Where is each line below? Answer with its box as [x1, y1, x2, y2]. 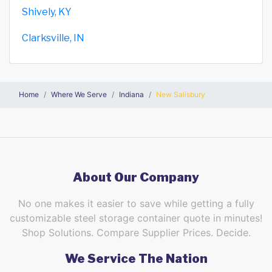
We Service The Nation [64, 251, 208, 266]
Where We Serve [51, 89, 107, 99]
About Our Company [73, 169, 199, 185]
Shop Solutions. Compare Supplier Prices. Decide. [21, 226, 251, 239]
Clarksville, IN [22, 32, 84, 44]
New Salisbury [156, 89, 205, 99]
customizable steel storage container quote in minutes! [10, 211, 262, 224]
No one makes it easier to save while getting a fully [18, 197, 254, 209]
